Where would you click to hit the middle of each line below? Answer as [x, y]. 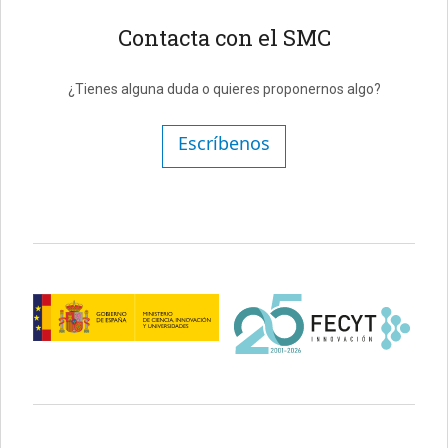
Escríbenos [224, 143]
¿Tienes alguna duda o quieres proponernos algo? [224, 89]
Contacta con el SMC [224, 38]
